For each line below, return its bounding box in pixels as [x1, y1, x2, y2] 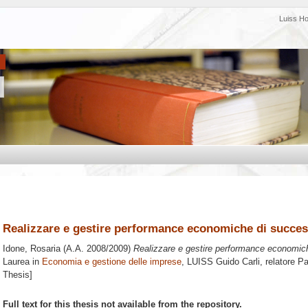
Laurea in [3, 256, 42, 267]
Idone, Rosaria [3, 243, 60, 254]
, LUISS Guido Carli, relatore [181, 256, 298, 267]
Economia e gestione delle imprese [42, 256, 181, 267]
